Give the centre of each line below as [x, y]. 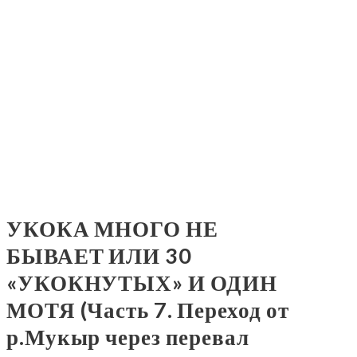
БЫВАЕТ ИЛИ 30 [99, 256]
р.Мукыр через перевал [128, 337]
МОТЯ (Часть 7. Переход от [148, 310]
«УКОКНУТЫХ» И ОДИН [142, 283]
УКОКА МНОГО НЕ [112, 229]
